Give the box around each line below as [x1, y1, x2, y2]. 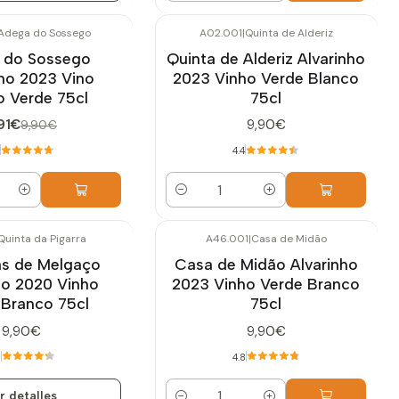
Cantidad [166, 191, 221, 208]
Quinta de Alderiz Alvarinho [167, 48, 365, 68]
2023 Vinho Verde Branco [172, 274, 360, 294]
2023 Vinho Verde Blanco [173, 68, 359, 87]
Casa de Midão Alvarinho [174, 255, 358, 274]
